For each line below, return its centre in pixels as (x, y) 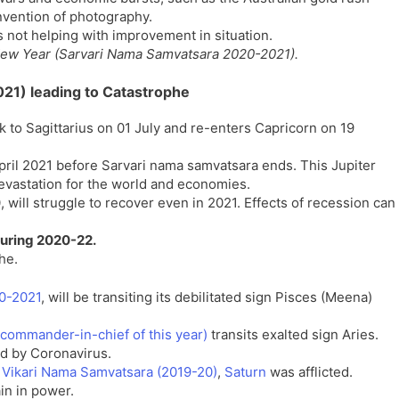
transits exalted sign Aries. (293, 334)
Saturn (245, 372)
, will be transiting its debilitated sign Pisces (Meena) (207, 297)
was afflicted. (309, 372)
